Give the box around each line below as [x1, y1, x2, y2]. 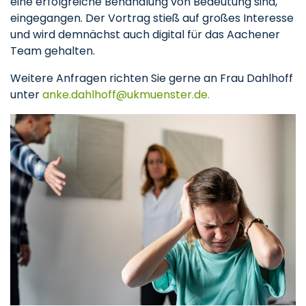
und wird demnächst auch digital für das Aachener [10, 27, 280, 42]
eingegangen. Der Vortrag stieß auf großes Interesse [10, 10, 294, 26]
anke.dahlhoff [42, 87, 116, 102]
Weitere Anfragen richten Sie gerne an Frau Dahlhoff [10, 70, 293, 86]
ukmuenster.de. [127, 87, 210, 102]
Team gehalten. [10, 43, 95, 59]
